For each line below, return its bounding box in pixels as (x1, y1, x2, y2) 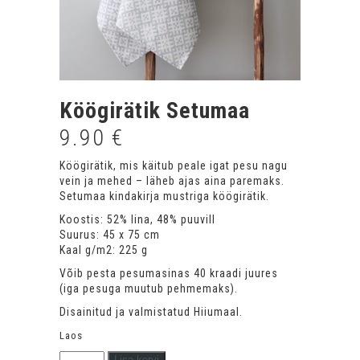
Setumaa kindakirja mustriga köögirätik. (59, 189, 269, 202)
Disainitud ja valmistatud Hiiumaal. (59, 305, 243, 318)
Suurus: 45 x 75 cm (59, 227, 160, 241)
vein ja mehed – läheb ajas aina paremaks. (59, 174, 284, 187)
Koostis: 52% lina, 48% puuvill (59, 212, 215, 226)
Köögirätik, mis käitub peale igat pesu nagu (59, 158, 288, 172)
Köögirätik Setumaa (59, 96, 250, 124)
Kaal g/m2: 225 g (59, 243, 148, 256)
